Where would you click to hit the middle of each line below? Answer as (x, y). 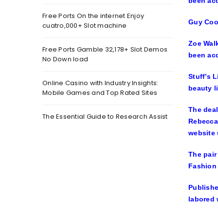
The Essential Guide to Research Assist (105, 117)
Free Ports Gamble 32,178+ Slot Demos (105, 49)
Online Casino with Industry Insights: (100, 83)
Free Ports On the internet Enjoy (93, 16)
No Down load (65, 59)
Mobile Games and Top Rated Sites (100, 93)
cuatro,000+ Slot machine (84, 26)
